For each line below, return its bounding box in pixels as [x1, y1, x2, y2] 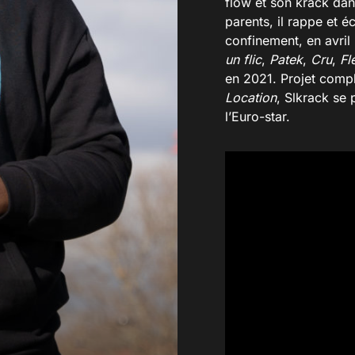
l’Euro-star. [225, 108, 290, 124]
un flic [225, 51, 261, 67]
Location [225, 89, 277, 105]
